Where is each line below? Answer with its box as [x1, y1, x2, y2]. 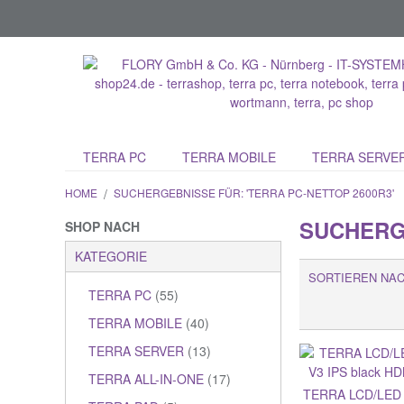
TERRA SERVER [88, 342, 188, 360]
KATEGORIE [75, 247, 147, 265]
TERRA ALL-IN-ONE [88, 370, 207, 388]
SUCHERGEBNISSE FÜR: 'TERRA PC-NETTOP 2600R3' [114, 185, 394, 200]
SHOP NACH [65, 217, 140, 235]
